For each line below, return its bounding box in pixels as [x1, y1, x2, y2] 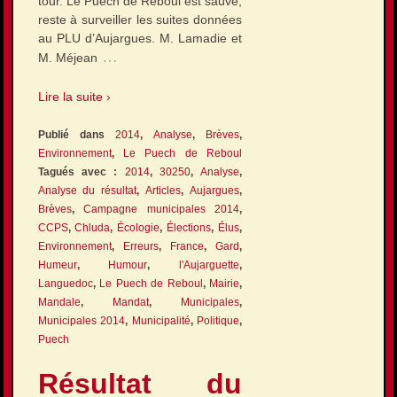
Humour [108, 259, 148, 272]
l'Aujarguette [179, 259, 240, 272]
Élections [167, 222, 212, 235]
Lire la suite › [37, 89, 111, 104]
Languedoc [37, 277, 93, 291]
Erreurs [122, 240, 159, 253]
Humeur [37, 259, 77, 272]
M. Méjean [37, 51, 97, 66]
